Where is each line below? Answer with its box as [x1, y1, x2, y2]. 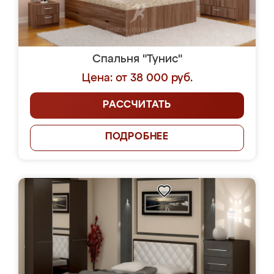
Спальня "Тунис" [92, 54, 182, 65]
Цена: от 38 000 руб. [81, 73, 193, 84]
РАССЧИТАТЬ [103, 100, 171, 110]
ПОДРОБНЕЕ [105, 132, 169, 142]
